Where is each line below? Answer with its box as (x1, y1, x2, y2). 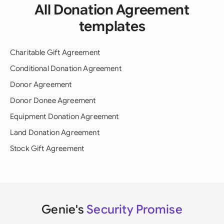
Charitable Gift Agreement (10, 48, 100, 57)
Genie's (41, 202, 87, 217)
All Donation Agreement (34, 1, 189, 18)
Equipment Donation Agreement (10, 112, 119, 121)
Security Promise (86, 202, 182, 217)
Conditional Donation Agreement (10, 64, 121, 73)
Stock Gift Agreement (10, 144, 84, 153)
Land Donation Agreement (10, 128, 99, 137)
